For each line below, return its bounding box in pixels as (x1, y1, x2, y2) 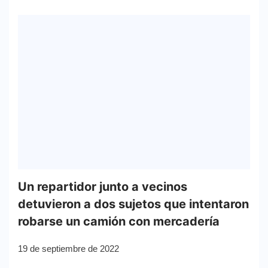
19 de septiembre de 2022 (18, 243, 119, 254)
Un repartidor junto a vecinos (18, 179, 187, 194)
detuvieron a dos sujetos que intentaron (18, 197, 249, 212)
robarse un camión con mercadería (18, 214, 220, 229)
